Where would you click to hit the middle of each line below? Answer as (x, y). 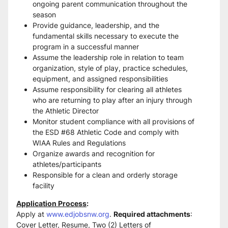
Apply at (31, 214)
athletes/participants (68, 164)
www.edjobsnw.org (78, 214)
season (45, 15)
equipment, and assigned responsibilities (101, 79)
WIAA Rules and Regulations (80, 143)
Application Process (51, 203)
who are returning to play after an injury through (112, 100)
